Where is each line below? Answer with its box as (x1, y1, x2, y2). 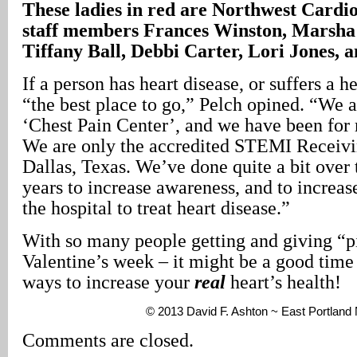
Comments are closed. (22, 329, 194, 351)
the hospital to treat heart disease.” (22, 197, 290, 218)
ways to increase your (22, 271, 194, 292)
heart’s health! (226, 271, 341, 292)
